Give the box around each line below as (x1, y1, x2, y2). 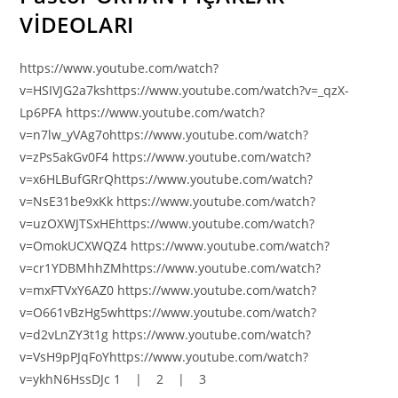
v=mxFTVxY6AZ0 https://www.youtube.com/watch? (20, 282, 317, 298)
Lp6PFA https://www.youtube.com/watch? (20, 104, 266, 121)
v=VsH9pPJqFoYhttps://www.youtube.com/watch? (20, 348, 309, 365)
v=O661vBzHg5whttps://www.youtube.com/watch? (20, 304, 317, 321)
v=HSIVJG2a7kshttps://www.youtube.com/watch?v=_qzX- (20, 82, 350, 99)
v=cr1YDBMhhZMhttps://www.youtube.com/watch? (20, 259, 322, 276)
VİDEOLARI (20, 10, 134, 39)
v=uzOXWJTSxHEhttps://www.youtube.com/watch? (20, 215, 315, 232)
